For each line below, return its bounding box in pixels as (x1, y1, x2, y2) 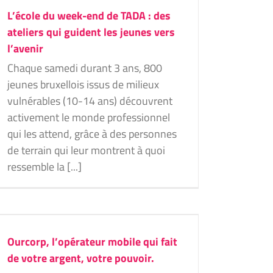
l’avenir (7, 40, 43, 57)
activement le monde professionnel (7, 109, 170, 126)
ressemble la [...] (7, 158, 82, 175)
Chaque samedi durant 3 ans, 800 (7, 60, 162, 76)
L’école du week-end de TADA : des (7, 7, 171, 24)
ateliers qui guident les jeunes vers (7, 24, 175, 40)
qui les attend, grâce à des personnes (7, 126, 177, 142)
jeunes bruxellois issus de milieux (7, 76, 159, 93)
